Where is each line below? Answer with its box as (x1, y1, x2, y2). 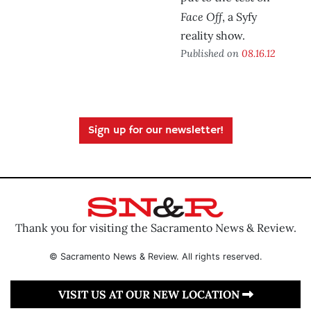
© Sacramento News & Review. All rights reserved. (49, 251, 262, 262)
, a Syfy (222, 10, 257, 24)
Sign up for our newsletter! (87, 124, 224, 138)
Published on (180, 47, 242, 60)
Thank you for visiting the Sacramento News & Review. (15, 220, 296, 235)
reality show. (180, 28, 245, 43)
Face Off (180, 9, 222, 24)
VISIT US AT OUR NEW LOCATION (58, 287, 242, 301)
